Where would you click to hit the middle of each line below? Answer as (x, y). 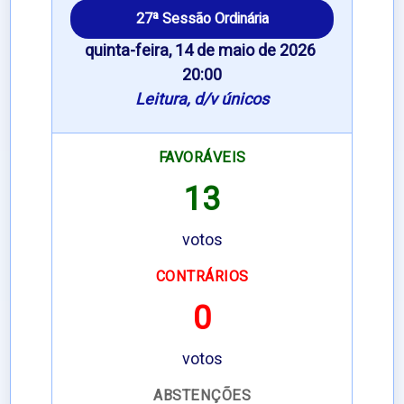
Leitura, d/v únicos (202, 100)
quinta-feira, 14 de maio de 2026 (200, 51)
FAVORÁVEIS (202, 158)
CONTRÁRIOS (202, 277)
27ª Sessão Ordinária (202, 19)
